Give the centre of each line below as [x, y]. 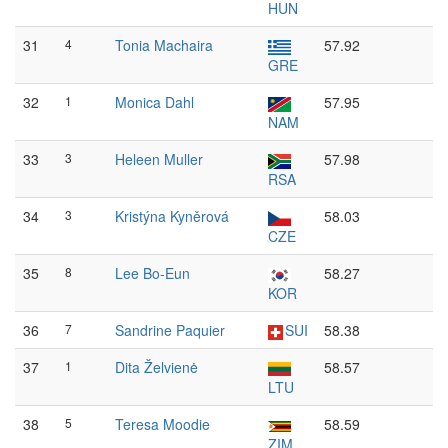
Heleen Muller [159, 159]
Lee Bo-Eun [152, 273]
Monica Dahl [154, 102]
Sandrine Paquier [170, 330]
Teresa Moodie [162, 424]
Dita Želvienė [156, 367]
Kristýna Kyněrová [172, 216]
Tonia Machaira [164, 45]
